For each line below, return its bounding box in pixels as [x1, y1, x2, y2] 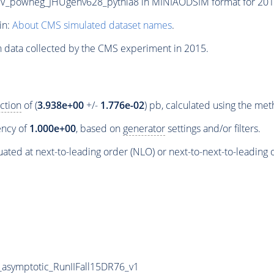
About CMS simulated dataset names [12, 18, 172, 32]
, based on [75, 122, 123, 136]
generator [122, 122, 165, 136]
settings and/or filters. [165, 122, 261, 136]
